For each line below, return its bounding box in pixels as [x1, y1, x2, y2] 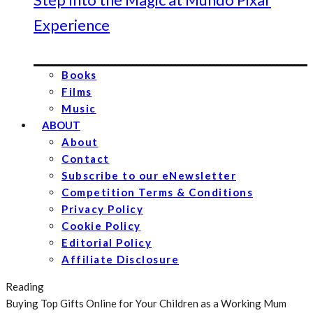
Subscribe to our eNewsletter [61, 169, 236, 182]
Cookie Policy [61, 219, 141, 232]
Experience [34, 15, 110, 34]
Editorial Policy [61, 236, 152, 249]
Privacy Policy [61, 203, 143, 215]
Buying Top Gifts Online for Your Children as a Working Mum [6, 297, 286, 310]
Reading [6, 280, 44, 293]
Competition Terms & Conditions [61, 186, 253, 198]
